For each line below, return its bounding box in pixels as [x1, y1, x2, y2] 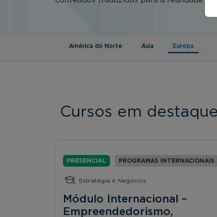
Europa [173, 43, 194, 49]
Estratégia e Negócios [79, 177, 146, 184]
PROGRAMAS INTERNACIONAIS [119, 157, 215, 164]
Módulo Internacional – [63, 193, 187, 204]
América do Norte [69, 43, 122, 49]
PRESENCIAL [67, 157, 106, 164]
